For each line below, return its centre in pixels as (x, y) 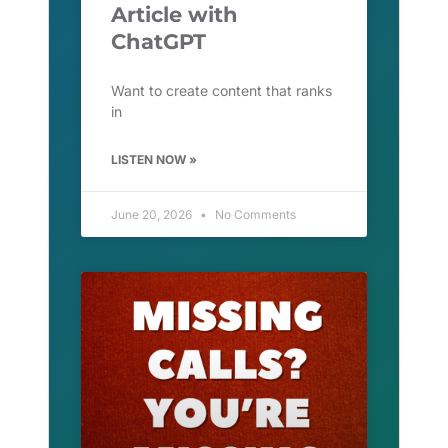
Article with (174, 15)
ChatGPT (158, 42)
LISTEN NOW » (154, 160)
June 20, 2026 (153, 215)
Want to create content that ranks (221, 91)
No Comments (254, 215)
